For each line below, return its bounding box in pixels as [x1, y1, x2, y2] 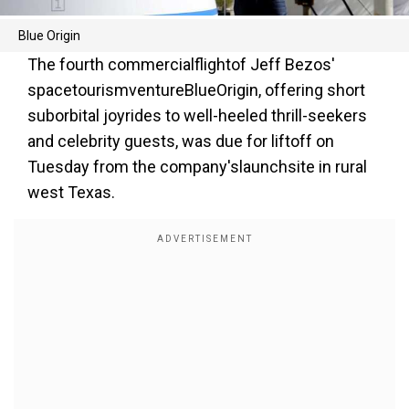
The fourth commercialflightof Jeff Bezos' [27, 55, 335, 75]
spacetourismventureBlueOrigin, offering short [27, 80, 365, 100]
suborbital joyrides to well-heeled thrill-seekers [27, 106, 367, 126]
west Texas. [27, 183, 115, 203]
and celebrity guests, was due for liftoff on [27, 131, 334, 152]
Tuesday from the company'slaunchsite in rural [27, 157, 367, 177]
